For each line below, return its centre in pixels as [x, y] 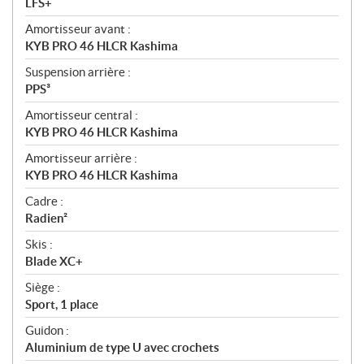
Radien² [46, 219]
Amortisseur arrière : [81, 158]
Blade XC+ [54, 262]
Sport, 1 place [62, 305]
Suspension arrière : [78, 72]
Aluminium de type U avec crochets [122, 348]
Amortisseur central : [82, 115]
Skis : [39, 245]
